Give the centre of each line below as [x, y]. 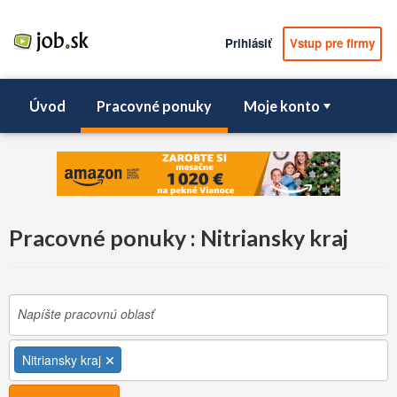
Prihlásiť [249, 43]
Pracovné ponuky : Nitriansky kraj [179, 237]
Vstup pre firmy [332, 43]
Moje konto [281, 105]
